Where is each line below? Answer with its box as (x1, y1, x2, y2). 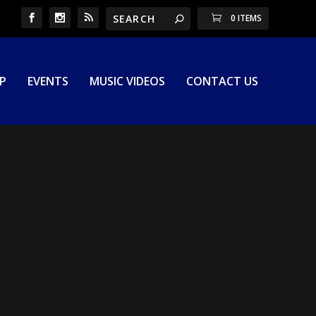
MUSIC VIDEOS (89, 73, 165, 89)
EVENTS (27, 73, 68, 89)
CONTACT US (186, 73, 258, 89)
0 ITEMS (230, 12, 262, 24)
